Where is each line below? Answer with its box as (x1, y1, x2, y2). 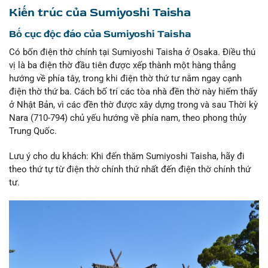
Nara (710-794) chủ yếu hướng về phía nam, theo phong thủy (9, 112, 246, 124)
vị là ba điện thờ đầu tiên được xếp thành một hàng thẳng (9, 60, 236, 71)
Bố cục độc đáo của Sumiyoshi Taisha (9, 27, 191, 40)
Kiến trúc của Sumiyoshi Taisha (9, 4, 191, 20)
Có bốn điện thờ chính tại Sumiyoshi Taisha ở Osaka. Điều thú (9, 47, 255, 58)
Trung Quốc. (9, 126, 57, 137)
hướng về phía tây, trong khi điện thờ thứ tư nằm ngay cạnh (9, 73, 242, 84)
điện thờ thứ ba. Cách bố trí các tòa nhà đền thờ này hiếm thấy (9, 86, 257, 98)
